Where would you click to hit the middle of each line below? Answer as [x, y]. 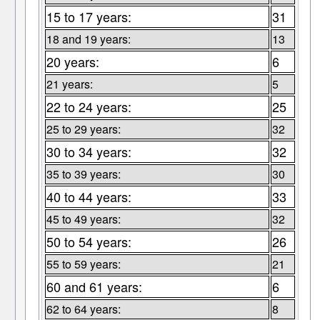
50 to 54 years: [89, 242]
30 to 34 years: [89, 152]
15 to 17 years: [89, 17]
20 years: [72, 62]
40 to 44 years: [89, 197]
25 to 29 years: [83, 129]
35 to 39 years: [83, 174]
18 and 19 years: [88, 39]
